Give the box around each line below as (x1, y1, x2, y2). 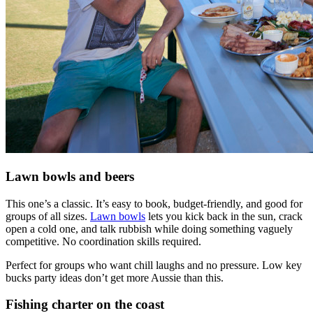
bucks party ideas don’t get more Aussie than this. (6, 271, 224, 284)
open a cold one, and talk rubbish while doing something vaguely (6, 222, 293, 235)
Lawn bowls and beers (6, 168, 134, 184)
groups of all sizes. (6, 210, 90, 222)
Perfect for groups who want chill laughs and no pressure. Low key (6, 259, 302, 271)
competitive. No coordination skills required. (6, 235, 201, 247)
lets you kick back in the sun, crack (145, 210, 303, 222)
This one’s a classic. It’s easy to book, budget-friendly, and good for (6, 197, 303, 210)
